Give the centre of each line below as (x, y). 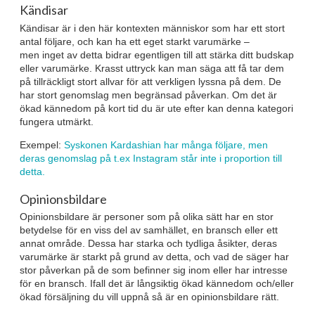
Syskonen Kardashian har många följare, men (166, 144)
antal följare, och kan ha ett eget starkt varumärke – (135, 41)
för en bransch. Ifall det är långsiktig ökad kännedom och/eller (157, 284)
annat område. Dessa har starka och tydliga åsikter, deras (148, 244)
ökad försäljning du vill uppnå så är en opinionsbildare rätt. (149, 297)
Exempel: (42, 144)
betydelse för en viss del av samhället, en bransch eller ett (149, 230)
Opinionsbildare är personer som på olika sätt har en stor (147, 217)
